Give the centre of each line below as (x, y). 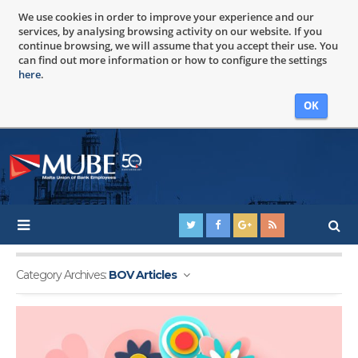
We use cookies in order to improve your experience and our (166, 17)
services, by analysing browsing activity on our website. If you (170, 31)
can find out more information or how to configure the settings (172, 60)
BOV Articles (143, 274)
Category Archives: (62, 274)
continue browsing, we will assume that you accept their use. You (178, 46)
